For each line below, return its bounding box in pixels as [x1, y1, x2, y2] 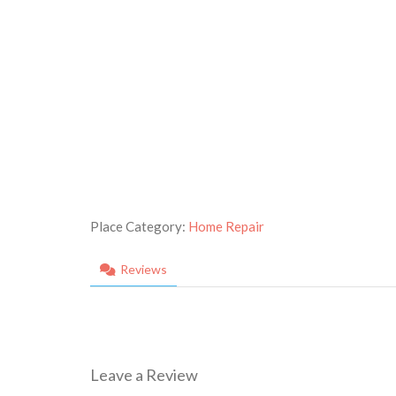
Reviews [120, 261, 167, 277]
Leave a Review [90, 364, 198, 385]
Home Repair [188, 217, 264, 234]
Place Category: [90, 217, 188, 234]
